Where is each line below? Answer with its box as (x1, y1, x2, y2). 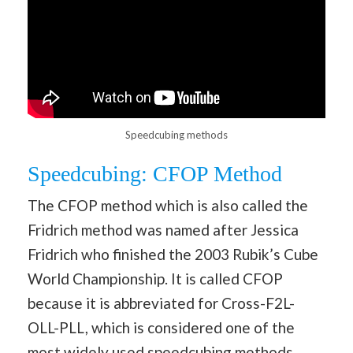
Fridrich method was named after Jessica (28, 220, 299, 239)
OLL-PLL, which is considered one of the (28, 318, 295, 336)
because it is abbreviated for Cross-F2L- (28, 293, 295, 312)
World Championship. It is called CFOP (28, 269, 283, 288)
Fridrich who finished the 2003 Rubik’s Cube (28, 244, 318, 263)
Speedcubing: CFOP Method (28, 161, 282, 186)
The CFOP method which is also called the (28, 195, 308, 214)
